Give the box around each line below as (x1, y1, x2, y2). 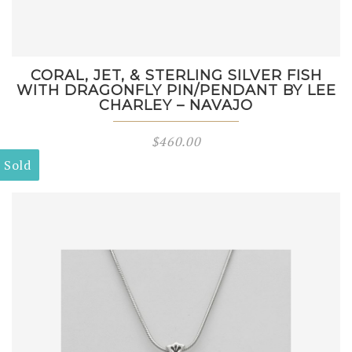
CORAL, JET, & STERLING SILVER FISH (30, 67, 322, 84)
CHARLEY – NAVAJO (99, 97, 253, 114)
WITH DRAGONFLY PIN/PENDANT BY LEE (16, 82, 336, 99)
